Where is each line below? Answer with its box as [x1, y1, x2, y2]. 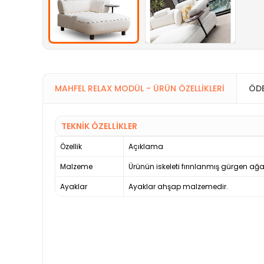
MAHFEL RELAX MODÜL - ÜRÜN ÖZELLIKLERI [55, 82, 225, 95]
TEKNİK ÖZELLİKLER [61, 120, 137, 133]
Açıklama [128, 141, 163, 152]
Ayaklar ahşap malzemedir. [128, 181, 228, 192]
